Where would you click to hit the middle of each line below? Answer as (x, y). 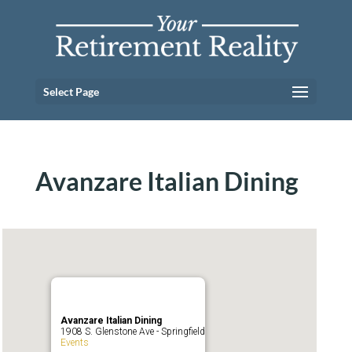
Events (75, 343)
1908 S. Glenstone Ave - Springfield (133, 332)
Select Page (71, 92)
